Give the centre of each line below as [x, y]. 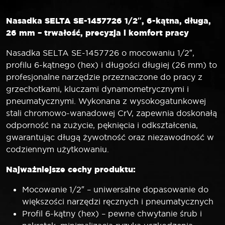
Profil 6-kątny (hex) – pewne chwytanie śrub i [112, 213]
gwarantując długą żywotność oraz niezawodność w [110, 137]
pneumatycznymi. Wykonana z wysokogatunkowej [106, 101]
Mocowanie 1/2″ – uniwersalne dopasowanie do [115, 189]
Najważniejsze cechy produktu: [71, 169]
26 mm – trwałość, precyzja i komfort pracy [97, 32]
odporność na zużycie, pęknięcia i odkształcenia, [102, 125]
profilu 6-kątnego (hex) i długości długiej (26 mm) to [111, 65]
